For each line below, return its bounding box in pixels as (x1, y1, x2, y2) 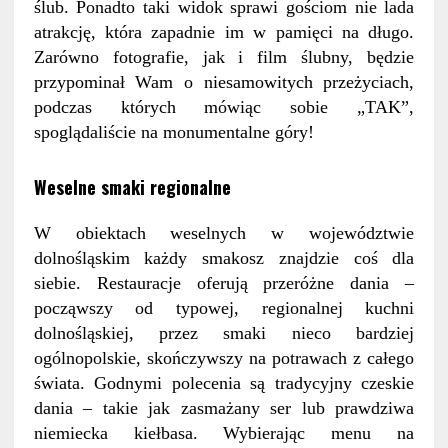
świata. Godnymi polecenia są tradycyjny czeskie (33, 373, 415, 394)
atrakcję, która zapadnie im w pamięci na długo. (33, 22, 415, 43)
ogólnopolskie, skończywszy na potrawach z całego (33, 348, 415, 369)
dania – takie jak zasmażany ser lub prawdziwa (33, 398, 415, 419)
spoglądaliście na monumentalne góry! (33, 122, 324, 143)
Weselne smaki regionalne (33, 174, 231, 201)
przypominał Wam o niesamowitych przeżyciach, (33, 72, 415, 93)
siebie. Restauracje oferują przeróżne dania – (33, 273, 415, 294)
